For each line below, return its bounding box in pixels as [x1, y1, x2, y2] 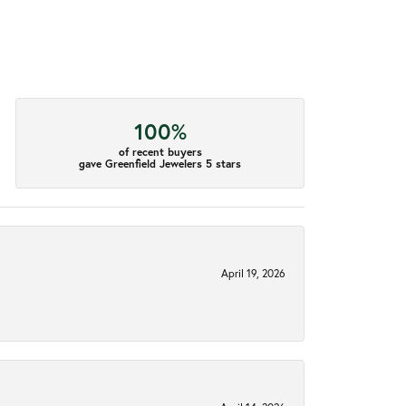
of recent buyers [118, 144, 202, 159]
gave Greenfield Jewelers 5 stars [79, 156, 242, 170]
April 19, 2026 [221, 266, 285, 281]
